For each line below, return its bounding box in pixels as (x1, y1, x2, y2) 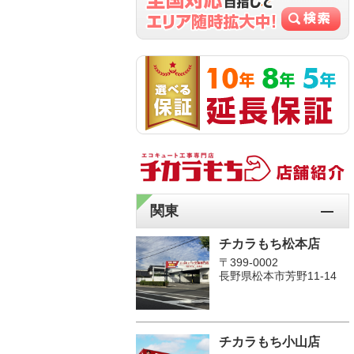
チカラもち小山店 (219, 334, 320, 348)
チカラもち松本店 (219, 236, 320, 250)
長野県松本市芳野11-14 (219, 269, 337, 282)
